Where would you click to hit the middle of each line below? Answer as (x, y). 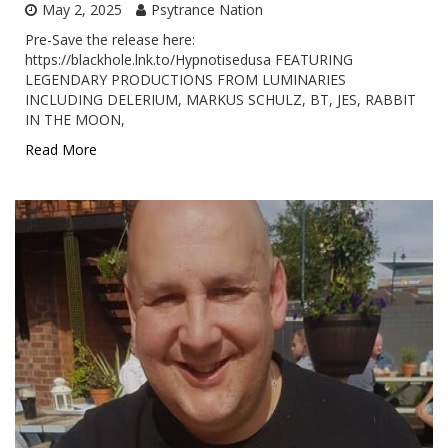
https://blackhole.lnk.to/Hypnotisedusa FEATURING (189, 60)
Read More (61, 150)
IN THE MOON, (75, 120)
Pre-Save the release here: (110, 40)
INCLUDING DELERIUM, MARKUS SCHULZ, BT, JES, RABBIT (220, 100)
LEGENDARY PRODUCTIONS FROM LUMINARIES (185, 80)
